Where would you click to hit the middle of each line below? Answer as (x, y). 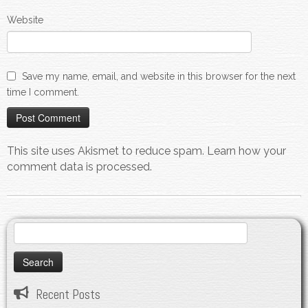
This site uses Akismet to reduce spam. (107, 151)
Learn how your (246, 151)
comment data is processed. (79, 166)
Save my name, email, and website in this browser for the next (159, 76)
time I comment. (43, 92)
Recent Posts (68, 294)
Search (28, 229)
